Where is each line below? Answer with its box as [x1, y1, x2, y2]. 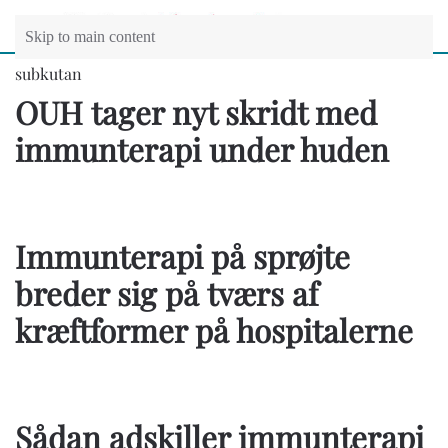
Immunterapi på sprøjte [15, 235, 350, 277]
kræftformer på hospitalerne [15, 309, 413, 351]
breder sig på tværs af [15, 272, 318, 314]
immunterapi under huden [15, 128, 389, 170]
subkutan [15, 63, 82, 84]
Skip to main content [25, 28, 155, 45]
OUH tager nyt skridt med [15, 91, 377, 133]
